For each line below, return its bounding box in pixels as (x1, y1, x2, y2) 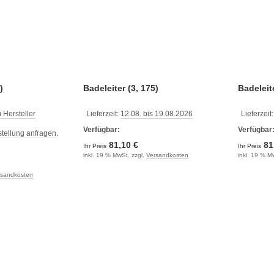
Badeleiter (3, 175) (83, 83, 158, 93)
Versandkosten (146, 151, 188, 158)
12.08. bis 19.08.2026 (120, 109, 193, 118)
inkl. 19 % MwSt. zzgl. (83, 151, 146, 158)
